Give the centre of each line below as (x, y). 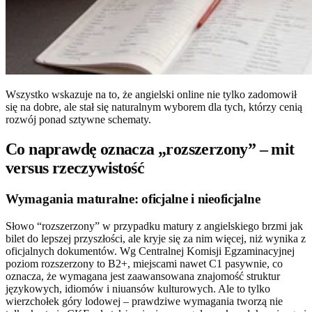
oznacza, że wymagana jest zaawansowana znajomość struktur (143, 276)
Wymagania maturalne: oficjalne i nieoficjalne (133, 199)
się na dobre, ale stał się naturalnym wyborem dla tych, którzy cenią (154, 107)
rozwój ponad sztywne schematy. (78, 120)
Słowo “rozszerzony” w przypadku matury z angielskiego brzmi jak (154, 226)
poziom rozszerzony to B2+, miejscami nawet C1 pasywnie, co (144, 263)
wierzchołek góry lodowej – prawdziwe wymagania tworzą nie (144, 301)
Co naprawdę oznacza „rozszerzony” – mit (150, 149)
